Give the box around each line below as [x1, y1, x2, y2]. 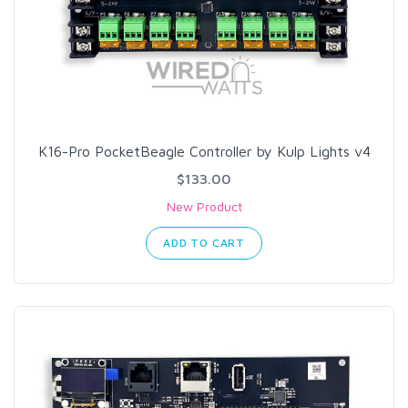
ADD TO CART [162, 236, 246, 250]
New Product [166, 199, 242, 214]
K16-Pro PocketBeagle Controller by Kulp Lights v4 [37, 143, 371, 159]
